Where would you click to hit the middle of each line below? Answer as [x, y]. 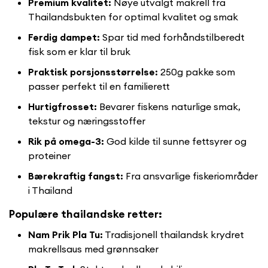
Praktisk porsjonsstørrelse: [93, 72]
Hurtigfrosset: [63, 107]
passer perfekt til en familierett [99, 86]
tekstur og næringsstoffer [87, 121]
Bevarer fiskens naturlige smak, [169, 107]
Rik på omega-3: [66, 141]
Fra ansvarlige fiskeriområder [191, 176]
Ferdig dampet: [64, 37]
